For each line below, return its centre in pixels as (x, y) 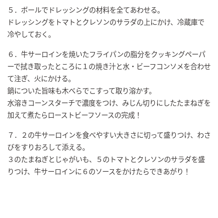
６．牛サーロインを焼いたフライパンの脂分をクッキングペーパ (106, 54)
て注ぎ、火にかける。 (41, 78)
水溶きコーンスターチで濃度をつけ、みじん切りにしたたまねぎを (109, 103)
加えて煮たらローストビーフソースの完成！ (74, 115)
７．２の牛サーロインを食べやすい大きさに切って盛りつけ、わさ (109, 135)
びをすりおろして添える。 (48, 147)
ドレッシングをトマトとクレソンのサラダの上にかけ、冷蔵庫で (106, 22)
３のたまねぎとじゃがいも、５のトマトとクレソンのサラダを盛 (106, 159)
